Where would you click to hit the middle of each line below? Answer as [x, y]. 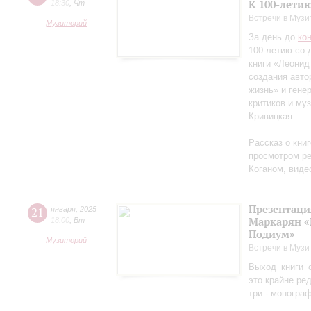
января [63, 209]
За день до [273, 37]
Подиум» [272, 234]
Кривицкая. [272, 116]
